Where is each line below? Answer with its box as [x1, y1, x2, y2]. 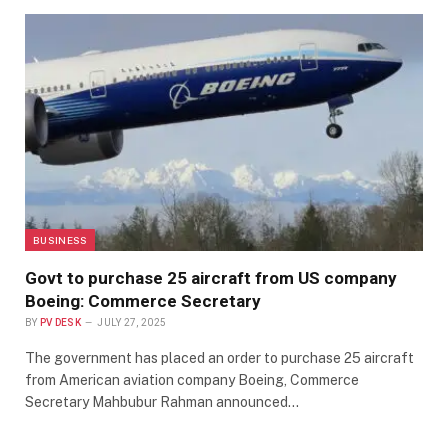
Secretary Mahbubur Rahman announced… [25, 394, 299, 411]
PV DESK [39, 317, 82, 329]
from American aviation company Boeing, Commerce [25, 372, 359, 389]
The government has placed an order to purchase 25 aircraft [25, 350, 414, 367]
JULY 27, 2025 [97, 317, 167, 329]
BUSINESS [33, 234, 88, 247]
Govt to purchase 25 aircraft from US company [25, 268, 397, 289]
